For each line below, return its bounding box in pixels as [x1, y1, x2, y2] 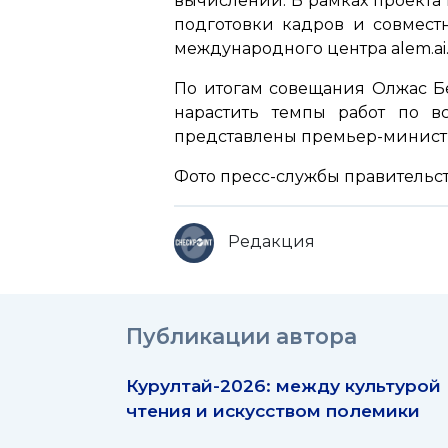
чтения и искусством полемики [126, 400, 420, 422]
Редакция [228, 232, 315, 252]
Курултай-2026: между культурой [126, 375, 441, 397]
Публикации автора [126, 323, 357, 350]
